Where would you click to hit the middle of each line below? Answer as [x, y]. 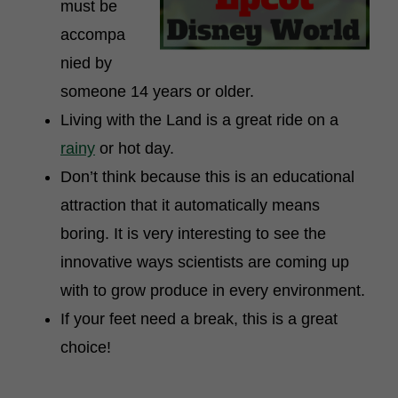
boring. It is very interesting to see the [193, 234]
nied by [86, 63]
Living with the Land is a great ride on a [199, 120]
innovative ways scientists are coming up [205, 262]
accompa [93, 35]
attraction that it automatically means [190, 205]
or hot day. [135, 148]
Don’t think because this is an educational [207, 177]
